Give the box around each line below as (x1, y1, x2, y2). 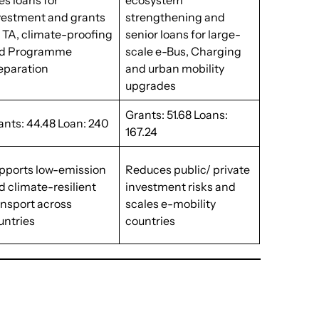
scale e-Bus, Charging (125, 44, 242, 58)
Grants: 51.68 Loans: (125, 108, 229, 122)
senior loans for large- (125, 27, 241, 41)
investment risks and (125, 179, 236, 194)
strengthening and (125, 10, 226, 24)
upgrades (125, 78, 177, 93)
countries (125, 214, 176, 228)
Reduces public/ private (125, 162, 251, 177)
